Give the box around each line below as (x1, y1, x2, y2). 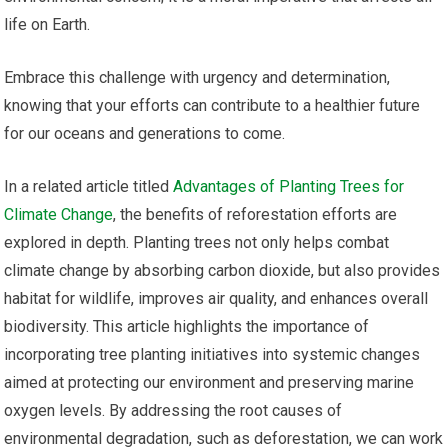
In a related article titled (4, 177, 174, 197)
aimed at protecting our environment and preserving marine (4, 373, 415, 393)
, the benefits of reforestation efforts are (113, 205, 398, 225)
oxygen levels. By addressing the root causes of (4, 401, 343, 421)
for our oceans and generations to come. (4, 124, 286, 144)
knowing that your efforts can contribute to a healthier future (4, 96, 421, 116)
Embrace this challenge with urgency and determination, (4, 68, 391, 88)
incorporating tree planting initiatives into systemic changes (4, 345, 421, 365)
